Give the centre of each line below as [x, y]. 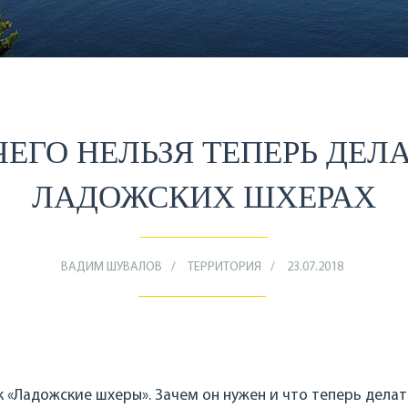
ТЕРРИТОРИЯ [224, 267]
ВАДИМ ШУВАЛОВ [111, 267]
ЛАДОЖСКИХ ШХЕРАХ [204, 197]
